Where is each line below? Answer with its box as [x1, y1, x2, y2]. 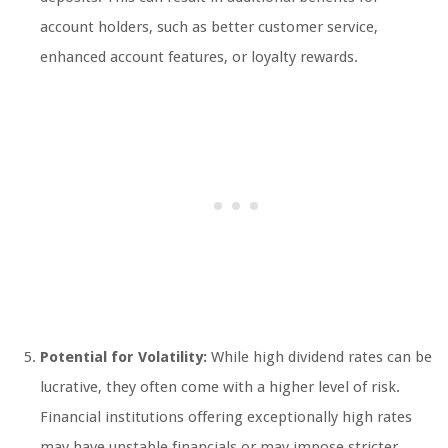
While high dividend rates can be [207, 347, 432, 366]
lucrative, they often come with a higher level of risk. [40, 377, 400, 396]
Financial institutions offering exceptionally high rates [40, 407, 412, 426]
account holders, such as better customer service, [40, 17, 378, 36]
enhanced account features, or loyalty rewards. [40, 47, 358, 66]
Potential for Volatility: [40, 347, 207, 366]
